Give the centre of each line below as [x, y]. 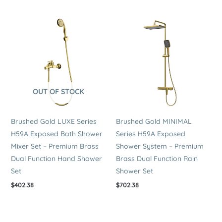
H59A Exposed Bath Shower [56, 134]
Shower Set [135, 171]
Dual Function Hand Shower [56, 158]
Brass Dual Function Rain [157, 158]
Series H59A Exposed [151, 134]
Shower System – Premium [160, 146]
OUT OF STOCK [58, 91]
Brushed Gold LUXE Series [54, 121]
